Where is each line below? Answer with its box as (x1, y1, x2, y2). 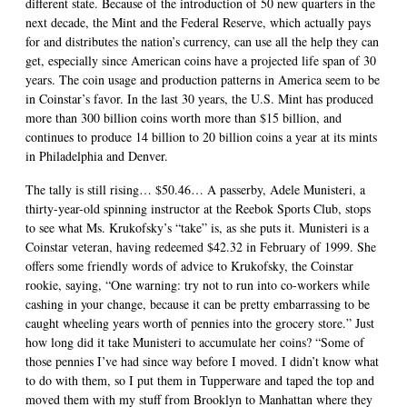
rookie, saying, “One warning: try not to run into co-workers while (25, 275, 370, 293)
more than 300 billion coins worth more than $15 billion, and (25, 108, 342, 126)
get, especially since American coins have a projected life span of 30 (25, 51, 376, 69)
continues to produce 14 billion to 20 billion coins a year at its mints (25, 127, 377, 145)
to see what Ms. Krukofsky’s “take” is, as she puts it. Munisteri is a (25, 218, 369, 236)
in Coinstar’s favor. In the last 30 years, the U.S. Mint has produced (25, 89, 373, 107)
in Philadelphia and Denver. (25, 146, 168, 164)
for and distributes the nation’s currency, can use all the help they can (25, 32, 379, 50)
